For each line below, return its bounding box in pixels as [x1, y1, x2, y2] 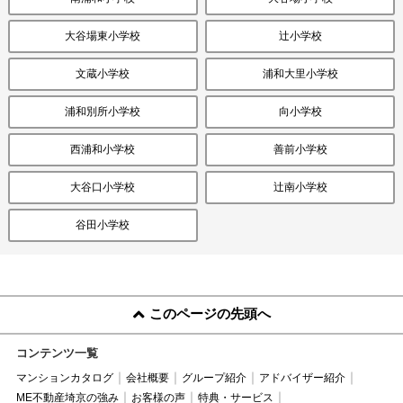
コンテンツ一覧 [15, 345, 98, 360]
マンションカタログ [15, 371, 113, 384]
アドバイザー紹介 [258, 371, 345, 384]
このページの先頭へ [148, 305, 271, 321]
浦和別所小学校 [65, 104, 141, 118]
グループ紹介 [181, 371, 246, 384]
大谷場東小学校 [65, 29, 141, 42]
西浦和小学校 [70, 142, 136, 156]
